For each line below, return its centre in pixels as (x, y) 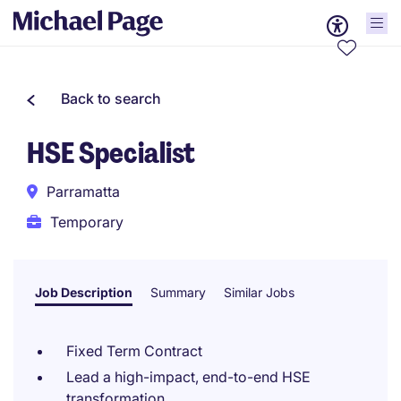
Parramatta (83, 192)
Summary (178, 292)
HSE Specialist (111, 153)
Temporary (87, 222)
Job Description (84, 292)
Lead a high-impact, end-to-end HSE (188, 377)
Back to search (111, 98)
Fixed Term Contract (134, 351)
